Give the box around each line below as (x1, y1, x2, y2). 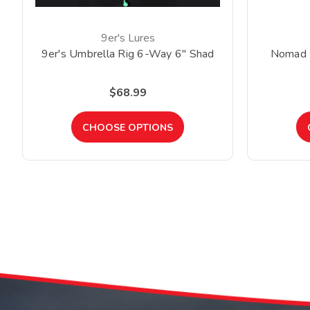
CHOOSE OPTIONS (82, 121, 173, 135)
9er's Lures (100, 30, 155, 46)
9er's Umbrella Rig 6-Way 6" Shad (41, 46, 215, 62)
